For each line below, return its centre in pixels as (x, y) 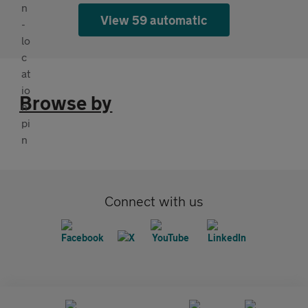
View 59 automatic (154, 20)
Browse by (66, 102)
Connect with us (154, 201)
